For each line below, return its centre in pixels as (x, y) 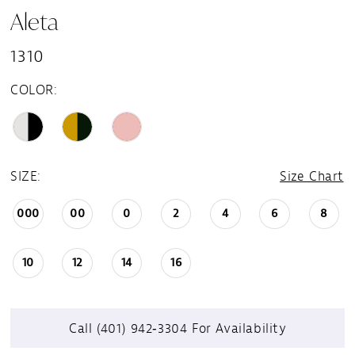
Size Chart (312, 176)
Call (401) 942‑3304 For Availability (178, 328)
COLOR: (34, 90)
